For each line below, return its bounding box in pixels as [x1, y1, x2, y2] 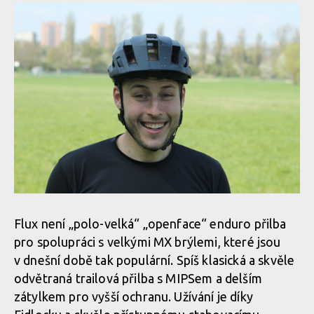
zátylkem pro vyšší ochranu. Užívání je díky [14, 289, 253, 303]
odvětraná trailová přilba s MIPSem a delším [14, 271, 262, 285]
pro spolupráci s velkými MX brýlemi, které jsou [14, 234, 281, 249]
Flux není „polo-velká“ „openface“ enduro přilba [14, 216, 287, 231]
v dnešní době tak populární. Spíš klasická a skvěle [14, 252, 295, 267]
